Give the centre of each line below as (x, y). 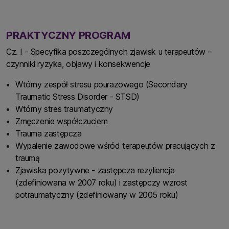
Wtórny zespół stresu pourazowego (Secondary (101, 84)
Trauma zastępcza (50, 133)
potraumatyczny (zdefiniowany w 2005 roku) (98, 194)
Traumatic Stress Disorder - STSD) (77, 96)
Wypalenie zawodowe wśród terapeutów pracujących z (115, 145)
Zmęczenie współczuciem (63, 121)
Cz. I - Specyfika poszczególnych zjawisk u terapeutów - (109, 51)
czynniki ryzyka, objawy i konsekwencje (78, 64)
